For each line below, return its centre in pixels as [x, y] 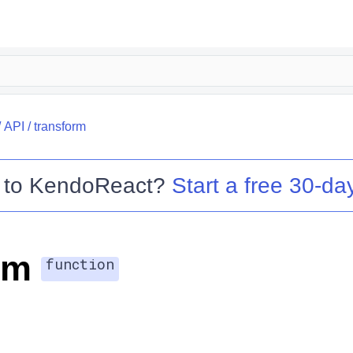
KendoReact [91, 186]
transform [59, 126]
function [80, 264]
